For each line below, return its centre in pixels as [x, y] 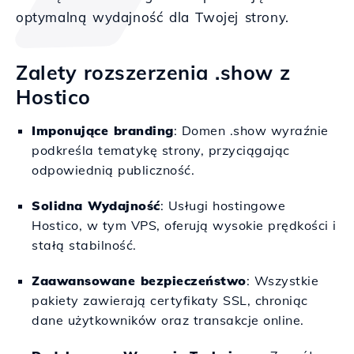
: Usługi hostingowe [222, 205]
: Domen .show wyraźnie [251, 130]
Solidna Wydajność [96, 205]
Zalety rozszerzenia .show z [153, 72]
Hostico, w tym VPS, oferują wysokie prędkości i [184, 225]
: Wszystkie [282, 281]
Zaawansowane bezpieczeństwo [139, 281]
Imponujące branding [103, 130]
